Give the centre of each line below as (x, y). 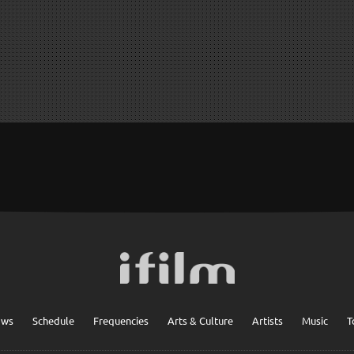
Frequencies (121, 321)
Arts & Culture (200, 321)
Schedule (53, 321)
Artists (267, 321)
